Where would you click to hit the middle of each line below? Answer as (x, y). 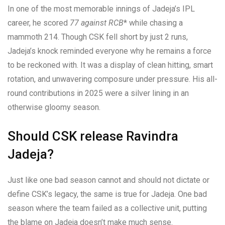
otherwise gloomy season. (54, 107)
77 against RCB (97, 23)
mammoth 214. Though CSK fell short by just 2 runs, (98, 37)
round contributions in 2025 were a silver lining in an (98, 93)
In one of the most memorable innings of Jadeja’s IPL (101, 9)
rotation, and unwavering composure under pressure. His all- (113, 79)
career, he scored (39, 23)
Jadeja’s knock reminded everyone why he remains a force (109, 51)
